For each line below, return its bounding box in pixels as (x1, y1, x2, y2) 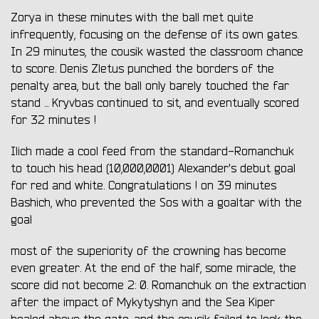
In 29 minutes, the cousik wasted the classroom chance (11, 45, 303, 60)
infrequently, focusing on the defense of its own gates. (11, 28, 298, 43)
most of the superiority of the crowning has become (11, 244, 286, 259)
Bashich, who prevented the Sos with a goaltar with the (11, 196, 302, 211)
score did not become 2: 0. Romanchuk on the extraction (11, 278, 306, 293)
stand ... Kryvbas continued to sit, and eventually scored (11, 96, 299, 111)
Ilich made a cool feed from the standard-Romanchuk (11, 145, 294, 159)
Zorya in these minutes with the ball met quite (11, 11, 253, 26)
